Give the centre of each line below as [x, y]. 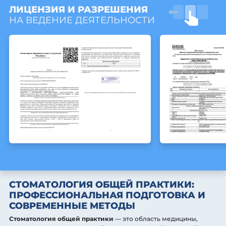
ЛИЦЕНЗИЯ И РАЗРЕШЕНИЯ [78, 10]
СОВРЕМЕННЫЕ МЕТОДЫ [72, 206]
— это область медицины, [156, 219]
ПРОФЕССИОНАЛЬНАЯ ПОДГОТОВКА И [107, 195]
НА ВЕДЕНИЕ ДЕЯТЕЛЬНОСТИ [82, 20]
